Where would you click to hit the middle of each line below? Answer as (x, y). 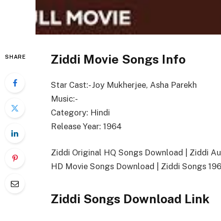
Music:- (64, 98)
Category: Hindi (80, 112)
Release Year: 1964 (86, 126)
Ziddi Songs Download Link (130, 199)
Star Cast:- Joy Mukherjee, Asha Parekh (124, 85)
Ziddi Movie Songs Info (118, 59)
